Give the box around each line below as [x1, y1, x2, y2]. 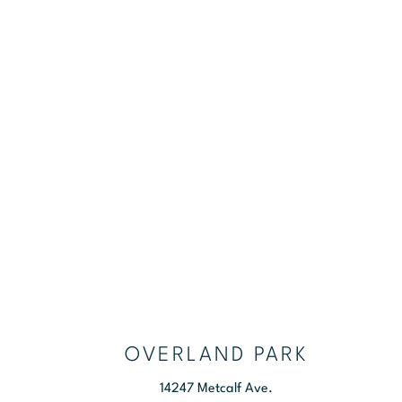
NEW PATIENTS [256, 122, 371, 135]
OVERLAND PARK [124, 345, 308, 365]
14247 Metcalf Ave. [159, 381, 273, 396]
